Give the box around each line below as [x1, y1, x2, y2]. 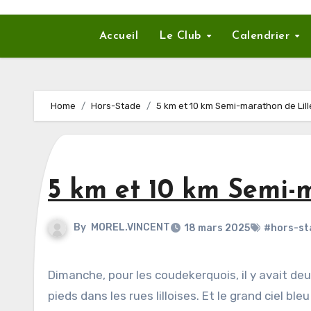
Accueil [99, 31, 139, 42]
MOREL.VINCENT [91, 221, 170, 234]
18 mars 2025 [184, 222, 250, 234]
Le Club [159, 31, 205, 42]
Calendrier [232, 31, 294, 42]
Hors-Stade [91, 101, 141, 111]
